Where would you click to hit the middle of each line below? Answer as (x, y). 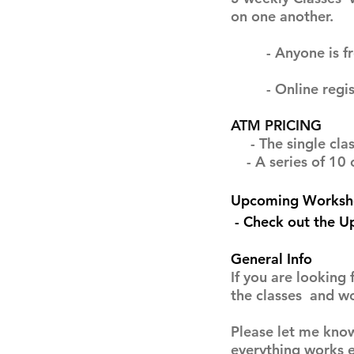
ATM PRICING (278, 125)
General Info (271, 258)
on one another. (282, 16)
